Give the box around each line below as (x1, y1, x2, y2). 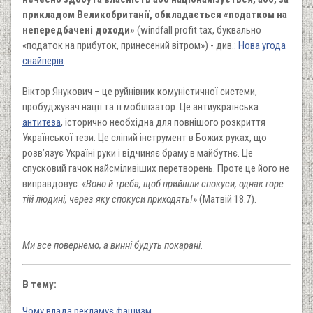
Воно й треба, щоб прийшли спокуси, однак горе (86, 177, 284, 190)
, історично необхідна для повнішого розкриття (61, 115, 265, 129)
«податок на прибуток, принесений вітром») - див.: (22, 38, 238, 52)
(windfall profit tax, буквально (135, 23, 261, 36)
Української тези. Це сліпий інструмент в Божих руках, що (22, 131, 267, 144)
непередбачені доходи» (22, 23, 135, 36)
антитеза (22, 115, 61, 129)
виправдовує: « (22, 177, 86, 190)
